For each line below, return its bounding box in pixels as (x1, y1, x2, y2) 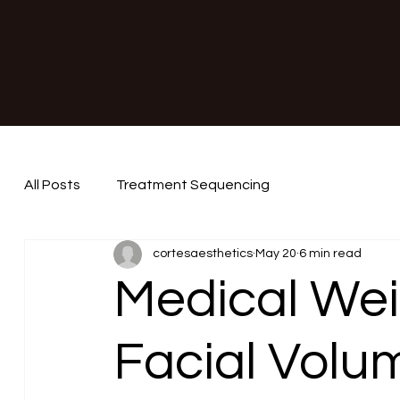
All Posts (23, 178, 80, 193)
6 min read (298, 247, 362, 261)
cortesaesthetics (152, 247, 253, 261)
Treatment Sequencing (115, 178, 270, 193)
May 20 (254, 247, 296, 261)
